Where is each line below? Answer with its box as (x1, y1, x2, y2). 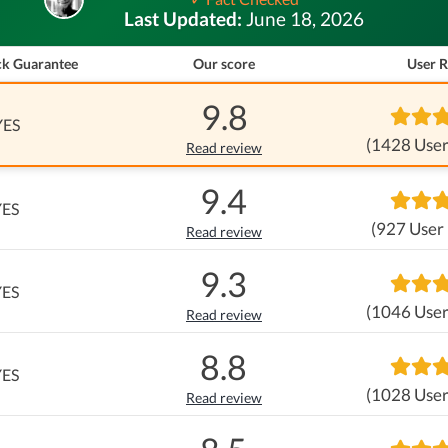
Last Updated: (124, 7, 246, 30)
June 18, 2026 (246, 7, 364, 30)
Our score (192, 55, 255, 72)
